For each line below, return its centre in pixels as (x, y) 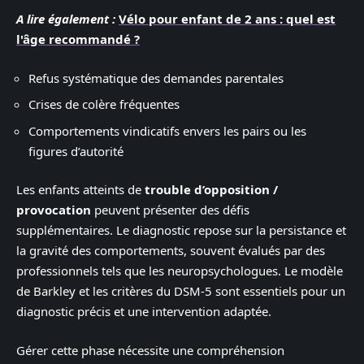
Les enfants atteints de (80, 190)
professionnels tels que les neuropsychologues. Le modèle (180, 271)
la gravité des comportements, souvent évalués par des (171, 251)
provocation (54, 210)
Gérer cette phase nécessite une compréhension (150, 350)
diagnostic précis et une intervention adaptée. (144, 312)
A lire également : (66, 19)
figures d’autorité (76, 151)
